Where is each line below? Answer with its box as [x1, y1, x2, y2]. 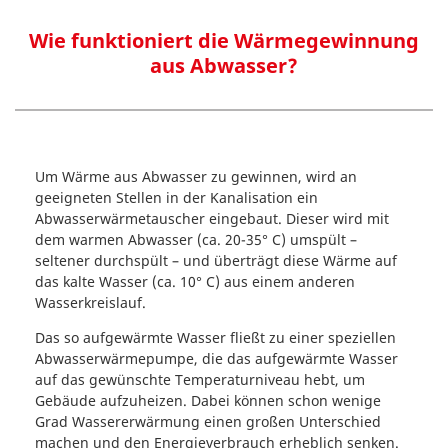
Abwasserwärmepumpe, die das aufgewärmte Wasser [35, 349, 398, 368]
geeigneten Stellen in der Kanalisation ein [35, 188, 318, 207]
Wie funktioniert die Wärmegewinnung [29, 27, 419, 54]
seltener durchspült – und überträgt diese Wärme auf [35, 251, 397, 270]
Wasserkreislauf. [35, 293, 146, 312]
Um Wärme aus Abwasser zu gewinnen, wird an [35, 167, 357, 186]
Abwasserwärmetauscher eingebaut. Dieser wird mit [35, 209, 389, 228]
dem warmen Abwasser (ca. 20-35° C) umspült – [35, 230, 357, 249]
